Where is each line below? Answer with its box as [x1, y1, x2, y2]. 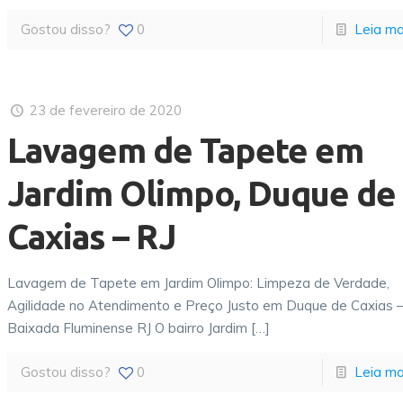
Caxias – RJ [7, 218, 176, 255]
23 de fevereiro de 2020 [30, 102, 183, 119]
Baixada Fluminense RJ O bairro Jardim [7, 319, 248, 336]
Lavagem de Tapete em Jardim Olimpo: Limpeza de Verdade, [7, 274, 390, 291]
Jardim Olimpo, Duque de [7, 175, 397, 212]
